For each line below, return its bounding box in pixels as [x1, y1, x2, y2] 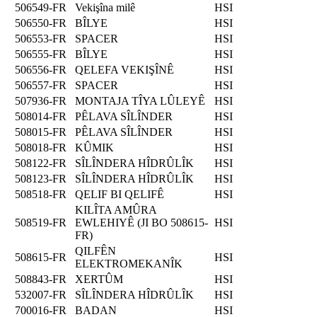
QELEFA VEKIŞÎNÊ [75, 63, 174, 76]
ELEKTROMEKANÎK [75, 257, 183, 270]
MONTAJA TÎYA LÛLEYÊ [75, 94, 205, 107]
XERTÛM [75, 272, 123, 285]
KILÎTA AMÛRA [75, 203, 156, 216]
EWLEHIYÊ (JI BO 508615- [75, 216, 208, 229]
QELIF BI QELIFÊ [75, 188, 164, 200]
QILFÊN [75, 244, 116, 257]
